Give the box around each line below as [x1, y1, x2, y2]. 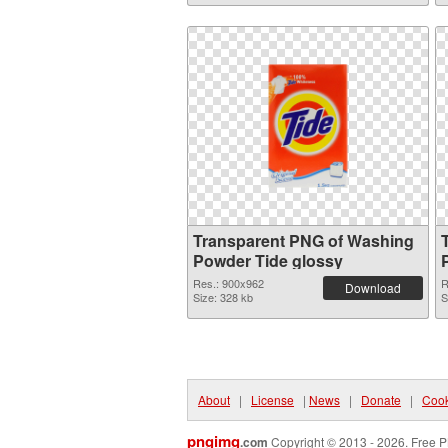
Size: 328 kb [193, 289, 253, 305]
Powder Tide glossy [193, 249, 343, 272]
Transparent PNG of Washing [193, 229, 414, 252]
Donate [361, 391, 401, 408]
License [251, 391, 294, 408]
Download [345, 279, 401, 296]
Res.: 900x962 [193, 275, 264, 291]
